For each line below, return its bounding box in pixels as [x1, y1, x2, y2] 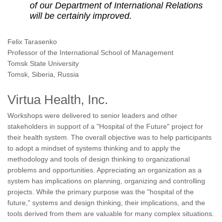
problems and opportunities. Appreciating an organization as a [7, 166, 202, 174]
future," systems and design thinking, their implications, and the [7, 199, 205, 207]
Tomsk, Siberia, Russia [7, 70, 79, 78]
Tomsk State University [7, 59, 79, 67]
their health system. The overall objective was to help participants [7, 133, 212, 141]
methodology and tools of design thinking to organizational [7, 155, 190, 163]
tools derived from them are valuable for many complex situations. [7, 210, 214, 218]
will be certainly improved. [30, 11, 132, 21]
